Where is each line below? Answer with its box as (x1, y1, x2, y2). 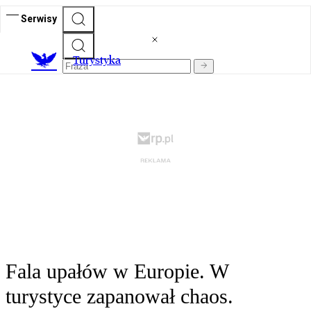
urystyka (79, 53, 121, 67)
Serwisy (21, 12, 57, 24)
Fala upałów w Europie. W (6, 260, 228, 283)
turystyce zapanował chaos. (6, 285, 233, 308)
